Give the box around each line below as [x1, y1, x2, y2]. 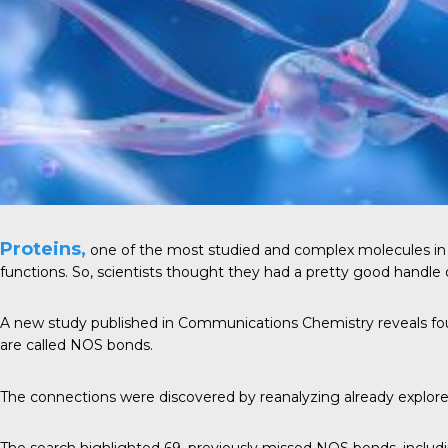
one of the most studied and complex [86, 240, 358, 259]
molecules [358, 240, 430, 259]
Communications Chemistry [178, 314, 374, 332]
